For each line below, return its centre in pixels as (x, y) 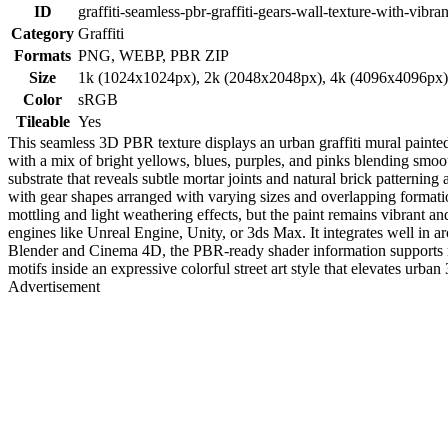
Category (42, 33)
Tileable (42, 121)
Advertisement (54, 286)
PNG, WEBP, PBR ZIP (153, 55)
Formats (42, 55)
